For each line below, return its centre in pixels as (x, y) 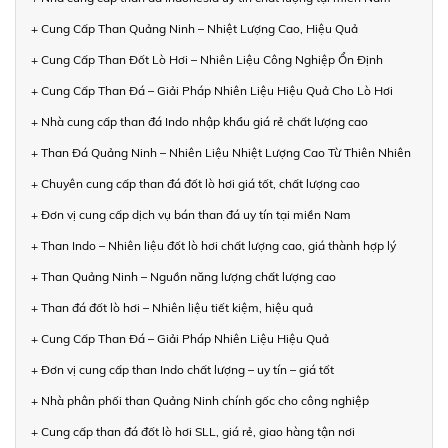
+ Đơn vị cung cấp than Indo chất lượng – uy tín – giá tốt (182, 369)
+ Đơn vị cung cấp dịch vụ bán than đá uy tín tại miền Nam (191, 214)
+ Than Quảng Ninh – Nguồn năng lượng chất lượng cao (183, 276)
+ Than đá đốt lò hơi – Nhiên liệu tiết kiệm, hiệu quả (172, 307)
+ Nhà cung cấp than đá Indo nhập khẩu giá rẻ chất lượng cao (199, 121)
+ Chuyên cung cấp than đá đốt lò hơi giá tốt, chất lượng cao (195, 183)
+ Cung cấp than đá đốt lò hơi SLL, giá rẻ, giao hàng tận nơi (193, 431)
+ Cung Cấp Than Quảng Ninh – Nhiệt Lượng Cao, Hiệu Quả (194, 28)
